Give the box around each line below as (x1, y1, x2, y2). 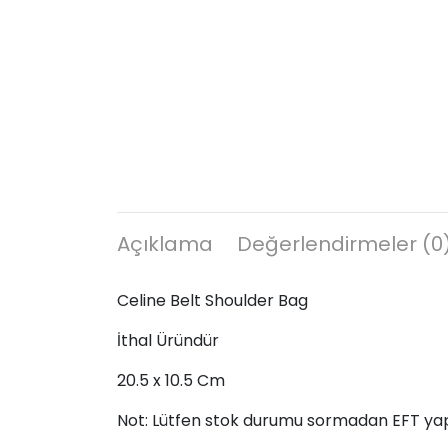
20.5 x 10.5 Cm (117, 368, 225, 392)
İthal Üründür (117, 328, 219, 352)
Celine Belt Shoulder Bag (117, 288, 308, 312)
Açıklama (117, 229, 213, 258)
